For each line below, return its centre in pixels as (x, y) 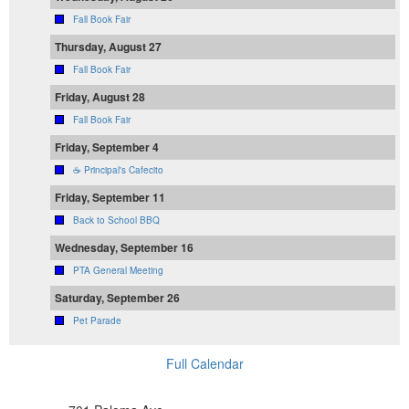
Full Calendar (204, 363)
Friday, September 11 (110, 197)
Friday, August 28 (100, 96)
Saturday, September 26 (117, 297)
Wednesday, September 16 (124, 247)
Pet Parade (97, 320)
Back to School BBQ (116, 220)
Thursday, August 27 (108, 46)
